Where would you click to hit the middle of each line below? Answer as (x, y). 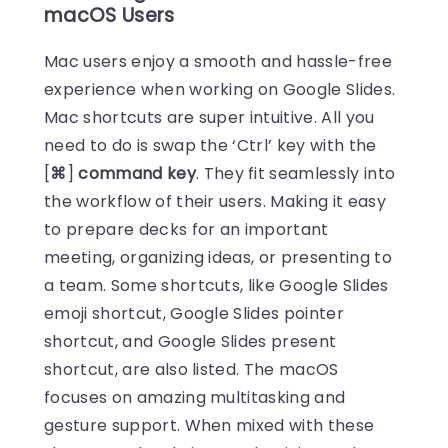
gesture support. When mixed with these (209, 426)
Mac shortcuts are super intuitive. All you (209, 118)
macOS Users (109, 16)
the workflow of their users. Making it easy (215, 202)
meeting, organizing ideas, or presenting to (218, 258)
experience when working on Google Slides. (220, 90)
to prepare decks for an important (186, 230)
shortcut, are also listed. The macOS (191, 370)
